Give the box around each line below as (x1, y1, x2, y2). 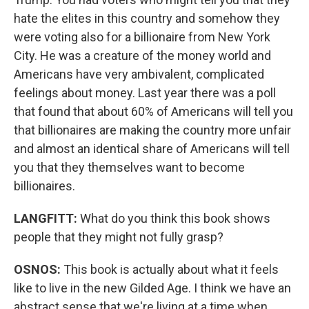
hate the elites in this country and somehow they (14, 11, 280, 26)
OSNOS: (14, 262, 63, 277)
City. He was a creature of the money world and (14, 48, 271, 63)
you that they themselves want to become (14, 160, 245, 175)
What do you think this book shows (80, 211, 270, 226)
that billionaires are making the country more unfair (14, 123, 291, 137)
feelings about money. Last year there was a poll (14, 86, 276, 100)
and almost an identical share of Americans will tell (14, 141, 290, 156)
